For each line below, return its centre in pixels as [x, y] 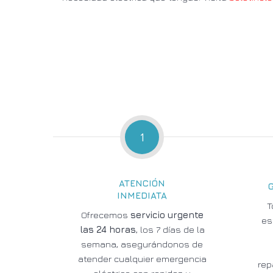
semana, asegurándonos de [142, 244]
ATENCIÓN [142, 183]
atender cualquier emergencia [142, 259]
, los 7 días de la [170, 229]
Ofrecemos [105, 215]
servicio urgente [167, 215]
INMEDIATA [142, 195]
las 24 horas [108, 229]
